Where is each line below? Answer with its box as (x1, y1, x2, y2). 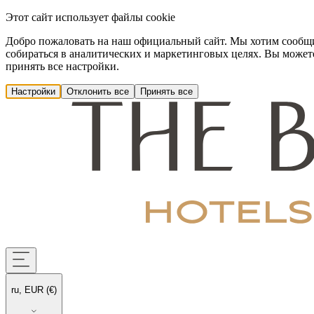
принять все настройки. (6, 60, 119, 72)
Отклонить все (67, 86, 129, 97)
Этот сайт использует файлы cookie (6, 11, 175, 23)
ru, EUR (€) (11, 285, 57, 296)
